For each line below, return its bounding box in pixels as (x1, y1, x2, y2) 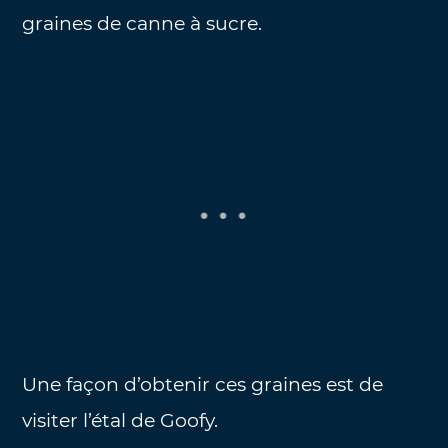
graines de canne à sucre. (22, 12, 263, 36)
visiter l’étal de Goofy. (22, 409, 219, 433)
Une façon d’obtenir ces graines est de (22, 373, 384, 397)
